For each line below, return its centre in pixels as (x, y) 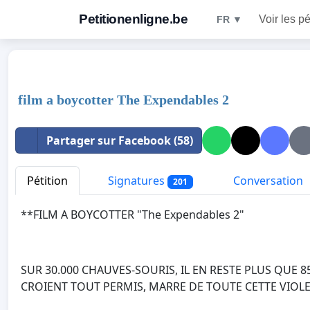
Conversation (266, 181)
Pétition (47, 181)
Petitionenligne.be (133, 19)
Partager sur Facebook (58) (120, 140)
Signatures (136, 181)
